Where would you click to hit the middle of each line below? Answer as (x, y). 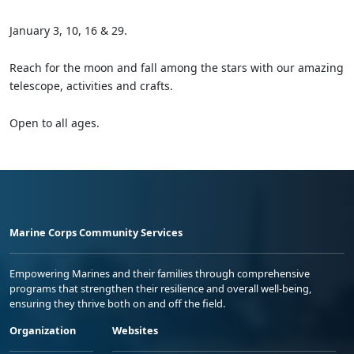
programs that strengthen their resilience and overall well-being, (160, 289)
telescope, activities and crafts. (91, 86)
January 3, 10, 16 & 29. (68, 31)
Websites (135, 331)
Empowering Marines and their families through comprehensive (160, 274)
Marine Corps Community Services (96, 233)
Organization (43, 331)
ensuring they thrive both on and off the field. (117, 304)
